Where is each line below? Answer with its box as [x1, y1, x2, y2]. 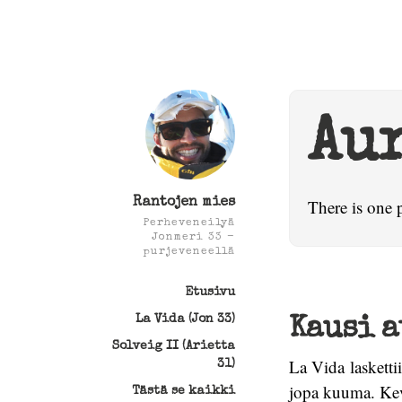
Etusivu [185, 286, 235, 299]
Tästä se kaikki [132, 385, 235, 398]
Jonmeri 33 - [152, 232, 235, 243]
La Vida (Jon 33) [135, 313, 235, 326]
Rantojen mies [133, 196, 235, 210]
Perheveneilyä [144, 218, 235, 229]
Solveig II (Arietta [112, 340, 235, 353]
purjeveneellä [144, 247, 235, 258]
